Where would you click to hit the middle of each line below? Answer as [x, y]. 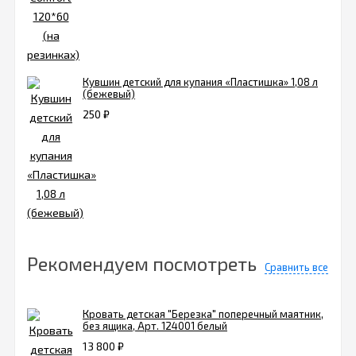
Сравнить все [296, 267]
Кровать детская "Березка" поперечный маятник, [203, 314]
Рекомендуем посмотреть [142, 264]
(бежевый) [109, 94]
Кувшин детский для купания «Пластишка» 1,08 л [200, 82]
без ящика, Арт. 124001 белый [155, 326]
